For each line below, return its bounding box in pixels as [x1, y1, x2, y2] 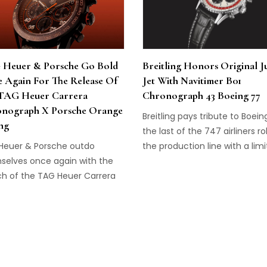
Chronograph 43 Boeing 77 [142, 89, 260, 102]
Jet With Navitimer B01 [142, 74, 241, 87]
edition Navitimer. [142, 155, 218, 167]
